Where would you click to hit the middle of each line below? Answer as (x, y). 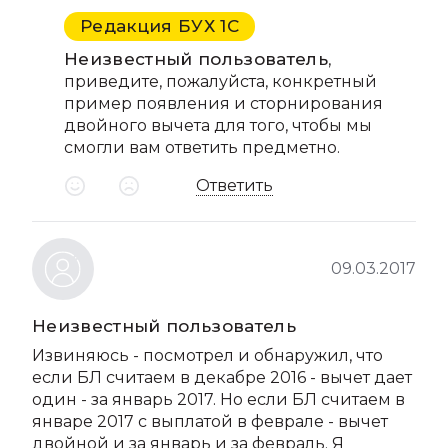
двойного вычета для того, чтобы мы (218, 125)
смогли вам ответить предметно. (202, 147)
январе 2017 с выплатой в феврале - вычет (210, 421)
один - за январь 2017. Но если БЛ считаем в (218, 399)
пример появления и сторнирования (223, 103)
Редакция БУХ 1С (160, 26)
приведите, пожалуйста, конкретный (220, 81)
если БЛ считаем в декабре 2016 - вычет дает (222, 377)
